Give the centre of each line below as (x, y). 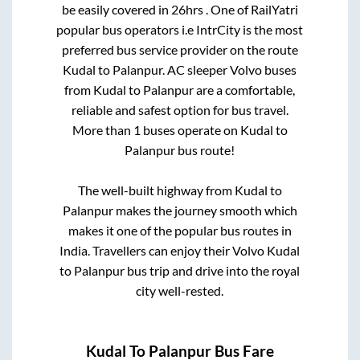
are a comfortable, (245, 89)
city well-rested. (180, 290)
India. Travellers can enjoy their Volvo (164, 250)
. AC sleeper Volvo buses (230, 69)
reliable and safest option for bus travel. (180, 109)
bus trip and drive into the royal (213, 270)
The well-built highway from (156, 190)
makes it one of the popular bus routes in (180, 230)
